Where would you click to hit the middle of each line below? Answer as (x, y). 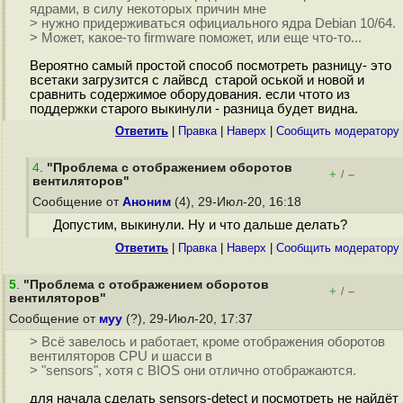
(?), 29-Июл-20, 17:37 (189, 319)
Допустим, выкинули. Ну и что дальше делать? (200, 225)
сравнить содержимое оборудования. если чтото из (189, 95)
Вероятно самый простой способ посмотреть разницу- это (210, 66)
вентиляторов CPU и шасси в (121, 357)
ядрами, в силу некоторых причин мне (148, 9)
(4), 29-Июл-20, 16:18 (238, 202)
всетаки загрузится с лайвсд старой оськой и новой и (197, 81)
